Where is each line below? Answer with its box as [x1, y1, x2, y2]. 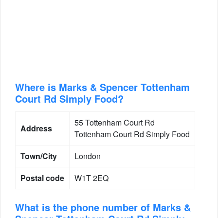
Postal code [20, 172, 64, 183]
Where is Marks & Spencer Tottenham [15, 80, 190, 94]
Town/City [20, 150, 57, 162]
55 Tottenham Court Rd [74, 117, 155, 128]
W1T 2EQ [74, 172, 109, 183]
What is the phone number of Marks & [15, 200, 191, 214]
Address [20, 123, 52, 134]
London [74, 150, 101, 162]
